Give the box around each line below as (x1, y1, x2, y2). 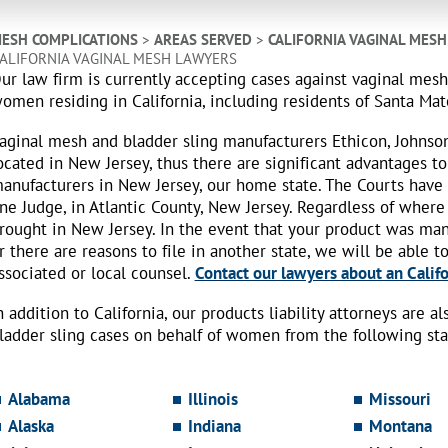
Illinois (188, 388, 239, 411)
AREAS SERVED (153, 29, 252, 50)
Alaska (7, 415, 54, 438)
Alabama (7, 388, 70, 411)
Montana (368, 415, 432, 438)
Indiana (188, 415, 242, 438)
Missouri (368, 388, 431, 411)
